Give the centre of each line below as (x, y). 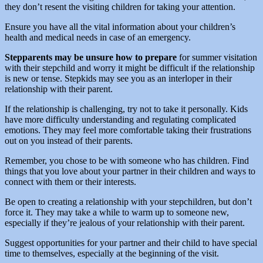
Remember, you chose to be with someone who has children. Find (127, 160)
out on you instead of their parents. (69, 140)
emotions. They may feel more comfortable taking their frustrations (128, 130)
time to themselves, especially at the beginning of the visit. (112, 253)
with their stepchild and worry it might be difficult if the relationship (130, 68)
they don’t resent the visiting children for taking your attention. (120, 6)
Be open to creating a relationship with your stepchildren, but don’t (128, 201)
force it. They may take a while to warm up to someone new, (117, 212)
